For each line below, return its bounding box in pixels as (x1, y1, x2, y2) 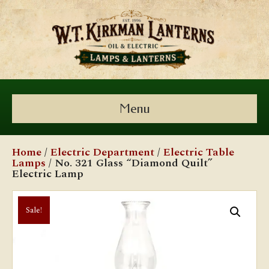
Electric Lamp (12, 166, 86, 182)
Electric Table (163, 144, 234, 160)
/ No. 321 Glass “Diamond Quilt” (46, 155, 213, 171)
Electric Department (50, 144, 154, 160)
